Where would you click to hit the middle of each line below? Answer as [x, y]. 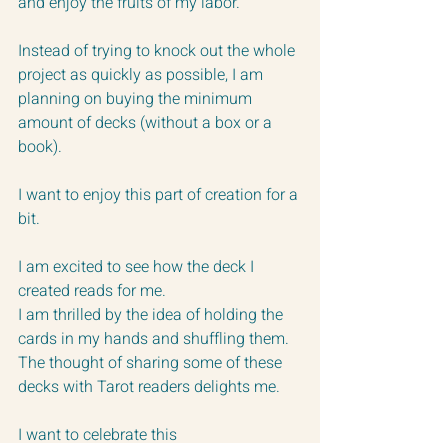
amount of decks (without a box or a [147, 122]
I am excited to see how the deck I [138, 266]
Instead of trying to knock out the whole [158, 50]
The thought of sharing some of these [152, 362]
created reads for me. [92, 290]
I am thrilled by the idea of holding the [152, 314]
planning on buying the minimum [137, 98]
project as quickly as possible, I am [142, 74]
